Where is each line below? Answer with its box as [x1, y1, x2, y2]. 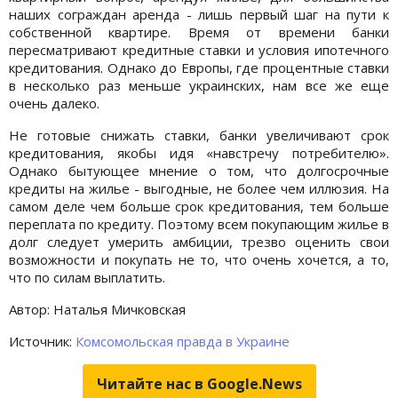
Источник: [9, 331, 76, 350]
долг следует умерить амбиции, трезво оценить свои [9, 232, 389, 251]
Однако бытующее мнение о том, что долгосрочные [9, 161, 389, 179]
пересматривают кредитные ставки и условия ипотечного [9, 40, 389, 59]
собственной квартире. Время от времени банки [9, 22, 389, 41]
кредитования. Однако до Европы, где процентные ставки [9, 58, 389, 76]
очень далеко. [9, 93, 99, 112]
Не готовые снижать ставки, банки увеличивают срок [9, 125, 389, 144]
